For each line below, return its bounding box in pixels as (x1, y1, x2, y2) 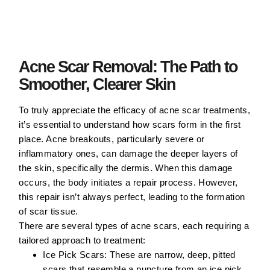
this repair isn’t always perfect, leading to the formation (19, 192, 245, 202)
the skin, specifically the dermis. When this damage (19, 163, 233, 174)
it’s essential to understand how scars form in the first (19, 119, 241, 130)
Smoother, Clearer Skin (19, 75, 176, 94)
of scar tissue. (19, 206, 78, 217)
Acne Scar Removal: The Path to (19, 58, 238, 77)
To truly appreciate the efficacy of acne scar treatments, (19, 105, 251, 116)
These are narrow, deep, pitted (107, 250, 236, 260)
